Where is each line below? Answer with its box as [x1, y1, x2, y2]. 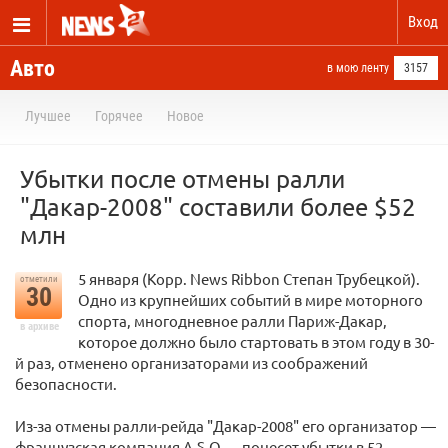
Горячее [95, 108, 143, 124]
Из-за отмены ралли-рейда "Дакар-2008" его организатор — [15, 416, 436, 435]
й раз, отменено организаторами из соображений [15, 353, 368, 372]
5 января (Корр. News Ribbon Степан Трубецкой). [78, 269, 420, 288]
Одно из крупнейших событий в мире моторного [78, 290, 423, 309]
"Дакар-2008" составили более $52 [20, 192, 416, 221]
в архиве [19, 320, 59, 333]
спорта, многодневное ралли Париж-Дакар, [78, 311, 387, 330]
